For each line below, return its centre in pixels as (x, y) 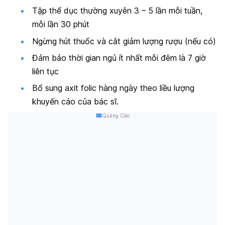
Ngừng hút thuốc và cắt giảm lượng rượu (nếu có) (124, 41)
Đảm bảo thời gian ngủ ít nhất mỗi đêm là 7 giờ (119, 58)
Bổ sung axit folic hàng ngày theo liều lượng (113, 88)
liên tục (45, 71)
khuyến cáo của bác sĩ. (75, 102)
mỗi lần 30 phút (61, 24)
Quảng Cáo (116, 115)
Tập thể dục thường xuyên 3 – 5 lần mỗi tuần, (117, 11)
